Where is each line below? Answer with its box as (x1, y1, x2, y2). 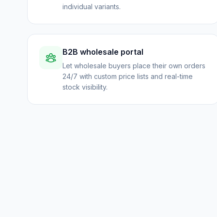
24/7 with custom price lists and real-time (62, 72, 193, 80)
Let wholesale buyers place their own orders (62, 62, 205, 70)
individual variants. (62, 2, 121, 11)
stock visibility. (62, 83, 108, 91)
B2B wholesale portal (62, 47, 143, 57)
